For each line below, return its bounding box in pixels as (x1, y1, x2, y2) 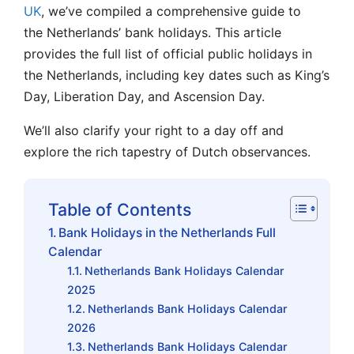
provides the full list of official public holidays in (24, 45, 312, 62)
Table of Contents (48, 198, 191, 220)
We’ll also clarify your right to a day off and (24, 122, 284, 138)
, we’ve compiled (41, 2, 145, 19)
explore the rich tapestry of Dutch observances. (24, 143, 311, 160)
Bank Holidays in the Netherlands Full (58, 224, 277, 240)
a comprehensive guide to (145, 2, 301, 19)
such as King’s (246, 66, 330, 83)
